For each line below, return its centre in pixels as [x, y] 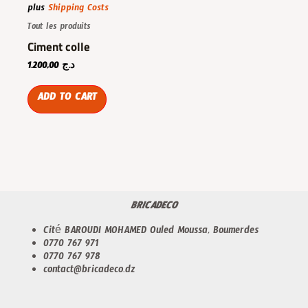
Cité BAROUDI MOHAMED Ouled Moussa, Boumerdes [151, 233]
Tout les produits [59, 28]
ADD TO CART [67, 99]
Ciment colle [59, 46]
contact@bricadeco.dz [89, 272]
